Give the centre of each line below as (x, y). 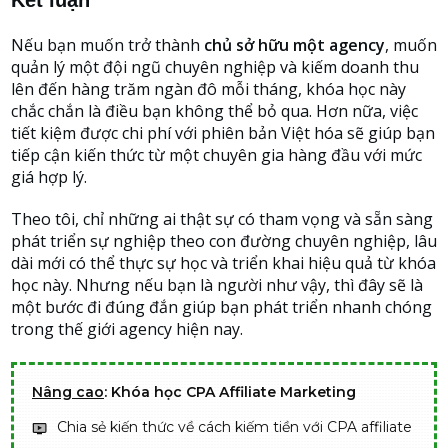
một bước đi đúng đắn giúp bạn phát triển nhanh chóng (221, 307)
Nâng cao (68, 392)
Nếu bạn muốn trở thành (107, 45)
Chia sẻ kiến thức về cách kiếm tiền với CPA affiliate (234, 427)
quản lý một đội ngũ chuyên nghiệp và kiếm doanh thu (215, 67)
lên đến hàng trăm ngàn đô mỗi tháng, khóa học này (208, 89)
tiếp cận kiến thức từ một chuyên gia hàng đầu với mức (216, 155)
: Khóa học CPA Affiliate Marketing (230, 392)
